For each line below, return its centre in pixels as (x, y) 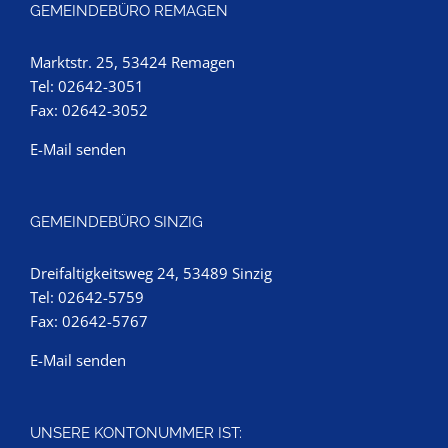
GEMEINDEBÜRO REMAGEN (129, 11)
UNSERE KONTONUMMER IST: (136, 433)
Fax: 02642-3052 (89, 110)
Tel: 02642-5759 (87, 297)
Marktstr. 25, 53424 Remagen (132, 62)
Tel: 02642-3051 (87, 86)
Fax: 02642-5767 (89, 321)
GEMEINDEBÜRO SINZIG (116, 222)
